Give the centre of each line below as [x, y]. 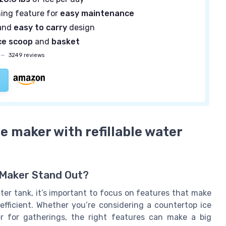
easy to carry [41, 28]
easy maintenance [97, 14]
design [81, 28]
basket [66, 42]
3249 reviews [26, 55]
